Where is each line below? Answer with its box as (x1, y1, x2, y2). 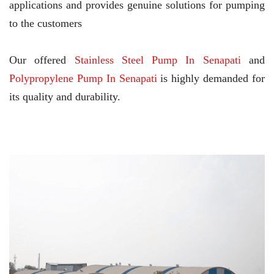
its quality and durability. (9, 91, 120, 103)
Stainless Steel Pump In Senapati (74, 54, 241, 67)
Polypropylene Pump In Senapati (9, 72, 157, 85)
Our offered (9, 54, 75, 67)
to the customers (9, 17, 82, 30)
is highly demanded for (157, 72, 265, 85)
